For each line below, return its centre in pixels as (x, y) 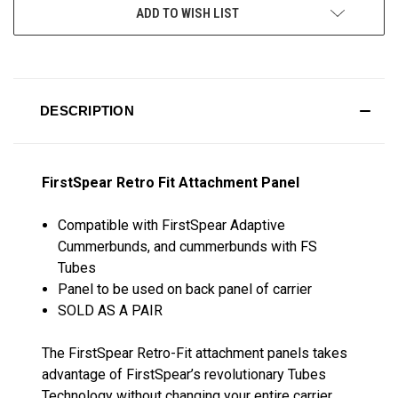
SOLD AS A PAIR (111, 310)
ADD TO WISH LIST (187, 13)
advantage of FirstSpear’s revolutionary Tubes (184, 374)
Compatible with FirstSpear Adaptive (172, 225)
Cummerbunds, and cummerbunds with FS (188, 246)
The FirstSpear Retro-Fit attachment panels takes (195, 353)
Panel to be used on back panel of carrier (185, 289)
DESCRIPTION (87, 110)
